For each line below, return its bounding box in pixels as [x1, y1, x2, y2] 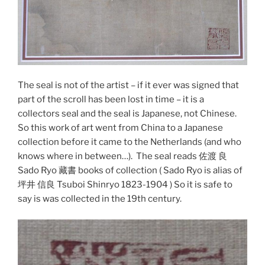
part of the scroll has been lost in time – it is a [18, 94, 204, 105]
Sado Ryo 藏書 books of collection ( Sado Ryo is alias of [18, 165, 243, 176]
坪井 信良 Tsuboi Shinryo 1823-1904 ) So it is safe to [18, 179, 232, 190]
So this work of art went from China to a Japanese [18, 122, 223, 134]
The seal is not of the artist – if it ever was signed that [18, 80, 239, 91]
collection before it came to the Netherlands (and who [18, 137, 241, 148]
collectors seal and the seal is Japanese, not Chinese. [18, 108, 237, 119]
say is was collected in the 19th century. [18, 193, 182, 205]
